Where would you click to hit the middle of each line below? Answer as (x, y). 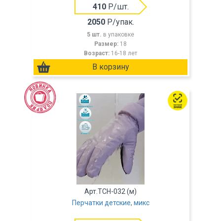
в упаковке (119, 35)
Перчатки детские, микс (110, 203)
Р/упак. (119, 22)
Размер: (107, 44)
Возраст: (97, 53)
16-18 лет (124, 53)
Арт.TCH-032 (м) (110, 191)
